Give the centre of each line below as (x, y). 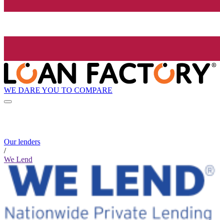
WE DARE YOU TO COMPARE (58, 90)
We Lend (18, 160)
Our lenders (22, 142)
